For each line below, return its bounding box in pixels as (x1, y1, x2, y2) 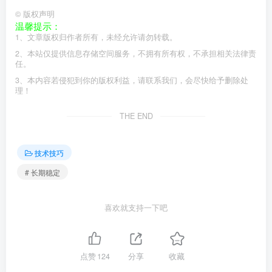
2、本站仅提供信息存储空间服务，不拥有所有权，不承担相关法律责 (15, 48, 256, 59)
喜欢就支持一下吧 (104, 202, 168, 214)
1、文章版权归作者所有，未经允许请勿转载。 (15, 32, 177, 42)
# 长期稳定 (25, 166, 60, 177)
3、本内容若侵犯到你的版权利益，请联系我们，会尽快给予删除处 (15, 75, 248, 86)
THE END (119, 110, 153, 121)
